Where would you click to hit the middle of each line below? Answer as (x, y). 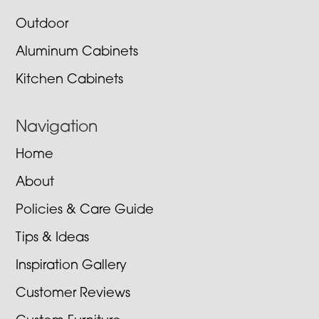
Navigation (57, 128)
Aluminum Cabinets (77, 53)
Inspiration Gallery (72, 266)
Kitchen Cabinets (70, 80)
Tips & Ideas (53, 239)
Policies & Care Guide (85, 211)
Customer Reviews (73, 294)
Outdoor (42, 25)
